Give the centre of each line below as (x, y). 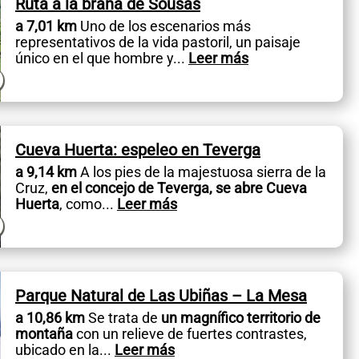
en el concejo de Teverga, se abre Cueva (177, 188)
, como (80, 204)
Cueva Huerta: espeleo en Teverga (137, 149)
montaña (44, 333)
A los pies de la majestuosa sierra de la (201, 171)
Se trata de (123, 317)
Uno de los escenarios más (163, 26)
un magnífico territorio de (240, 317)
